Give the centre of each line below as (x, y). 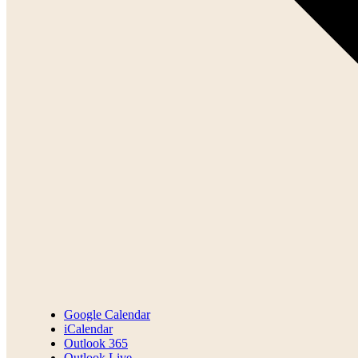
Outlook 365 (96, 343)
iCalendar (88, 328)
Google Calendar (107, 314)
